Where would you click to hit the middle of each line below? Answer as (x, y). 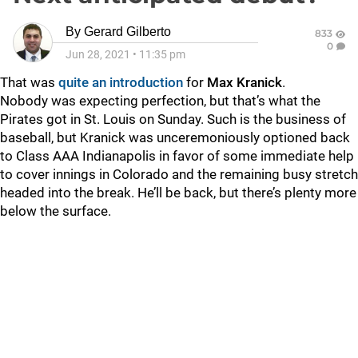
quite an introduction (121, 82)
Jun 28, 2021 (98, 54)
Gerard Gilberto (127, 32)
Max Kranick (245, 82)
